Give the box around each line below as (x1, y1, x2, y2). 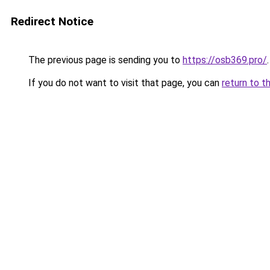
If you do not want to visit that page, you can (26, 77, 222, 89)
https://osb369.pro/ (183, 54, 267, 66)
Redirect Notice (11, 14, 93, 28)
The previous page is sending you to (26, 54, 183, 66)
